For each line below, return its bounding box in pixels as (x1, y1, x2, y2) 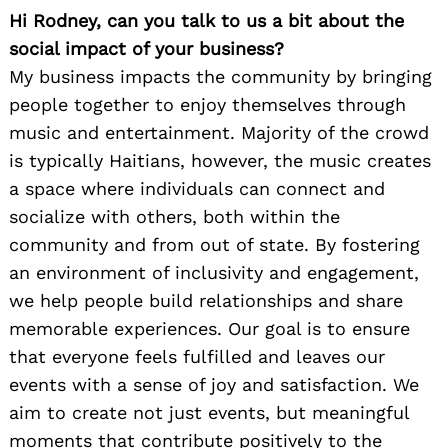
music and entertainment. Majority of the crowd (9, 121, 429, 143)
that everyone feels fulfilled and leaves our (9, 345, 385, 367)
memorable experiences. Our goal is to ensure (9, 317, 410, 339)
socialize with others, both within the (9, 205, 340, 227)
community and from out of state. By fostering (9, 233, 420, 255)
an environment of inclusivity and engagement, (9, 261, 419, 283)
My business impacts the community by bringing (9, 65, 432, 87)
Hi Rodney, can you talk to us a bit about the (9, 9, 404, 31)
